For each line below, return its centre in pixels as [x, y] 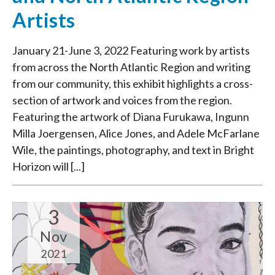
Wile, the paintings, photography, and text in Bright [133, 150]
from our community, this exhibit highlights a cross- [133, 84]
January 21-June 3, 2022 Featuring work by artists [131, 51]
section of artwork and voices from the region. [122, 100]
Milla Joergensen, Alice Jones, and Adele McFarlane [136, 134]
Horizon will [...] [48, 167]
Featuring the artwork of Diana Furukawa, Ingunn [131, 117]
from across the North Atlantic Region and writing [131, 67]
